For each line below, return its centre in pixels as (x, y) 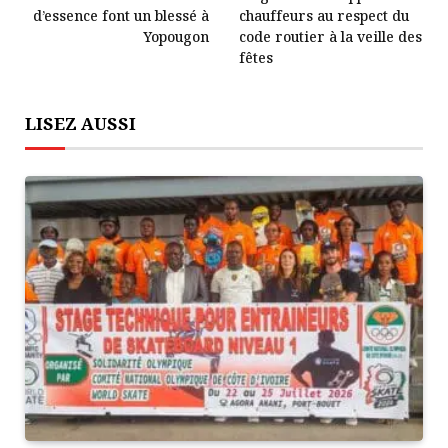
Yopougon (176, 36)
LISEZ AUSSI (80, 123)
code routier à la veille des (330, 36)
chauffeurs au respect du (324, 15)
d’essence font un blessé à (121, 15)
